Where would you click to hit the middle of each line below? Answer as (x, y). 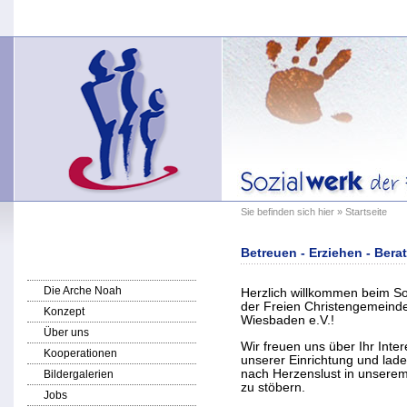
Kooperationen (80, 353)
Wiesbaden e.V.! (288, 320)
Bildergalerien (79, 374)
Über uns (66, 333)
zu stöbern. (273, 387)
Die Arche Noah (83, 291)
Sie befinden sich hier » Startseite (314, 212)
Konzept (64, 312)
